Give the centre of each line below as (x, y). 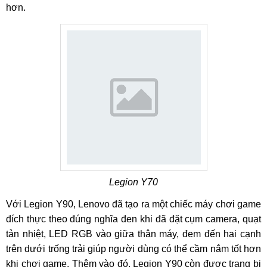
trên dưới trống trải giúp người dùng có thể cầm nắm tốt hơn (133, 249)
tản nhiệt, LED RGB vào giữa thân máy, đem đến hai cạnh (133, 234)
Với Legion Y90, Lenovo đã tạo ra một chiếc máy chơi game (133, 204)
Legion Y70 (133, 182)
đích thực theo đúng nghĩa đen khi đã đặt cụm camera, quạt (133, 219)
